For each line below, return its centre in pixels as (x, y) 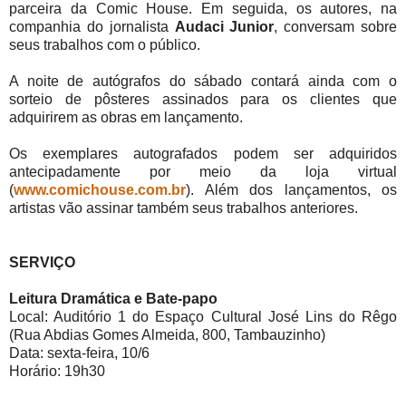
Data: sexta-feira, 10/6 (79, 353)
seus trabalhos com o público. (105, 45)
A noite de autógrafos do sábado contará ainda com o (203, 82)
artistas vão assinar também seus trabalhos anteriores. (184, 208)
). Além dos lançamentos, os (291, 190)
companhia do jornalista (92, 27)
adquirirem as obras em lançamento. (126, 118)
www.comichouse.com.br (100, 190)
